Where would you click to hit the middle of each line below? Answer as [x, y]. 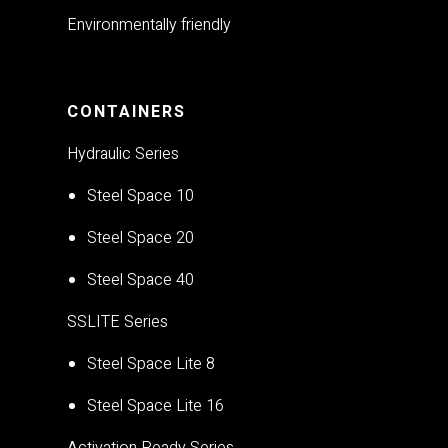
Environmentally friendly [149, 24]
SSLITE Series [118, 321]
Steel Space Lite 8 [151, 363]
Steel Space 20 [141, 237]
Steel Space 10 [141, 195]
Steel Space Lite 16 [156, 405]
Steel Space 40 [141, 279]
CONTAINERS [127, 111]
